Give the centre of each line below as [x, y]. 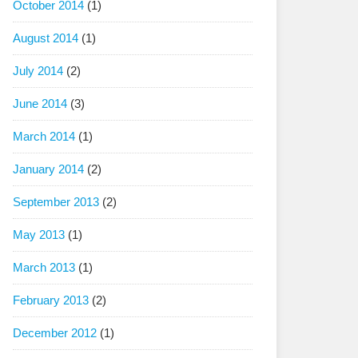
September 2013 [56, 202]
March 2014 [44, 136]
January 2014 [48, 169]
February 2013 [51, 300]
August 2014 [46, 38]
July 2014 [38, 71]
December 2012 [55, 333]
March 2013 [44, 267]
